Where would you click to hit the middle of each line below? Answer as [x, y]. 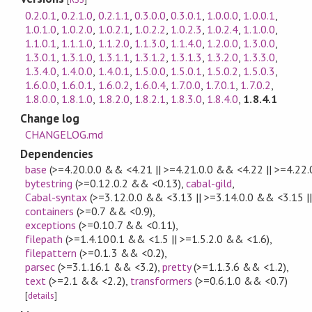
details [41, 296]
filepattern [51, 253]
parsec [40, 267]
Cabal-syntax [56, 197]
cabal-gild [209, 184]
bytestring [49, 184]
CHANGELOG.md [64, 134]
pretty [176, 267]
